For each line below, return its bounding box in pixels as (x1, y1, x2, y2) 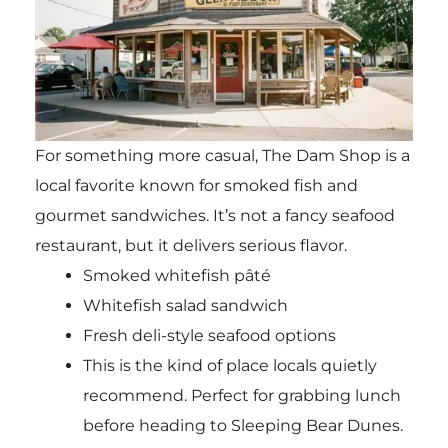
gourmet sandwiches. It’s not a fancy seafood (34, 205, 395, 225)
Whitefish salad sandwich (82, 295, 288, 315)
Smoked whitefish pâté (82, 265, 271, 285)
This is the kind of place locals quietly (82, 355, 377, 375)
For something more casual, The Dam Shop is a (34, 145, 410, 165)
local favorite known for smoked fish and (34, 175, 358, 195)
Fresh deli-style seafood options (82, 325, 336, 345)
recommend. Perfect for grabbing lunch (82, 385, 401, 405)
